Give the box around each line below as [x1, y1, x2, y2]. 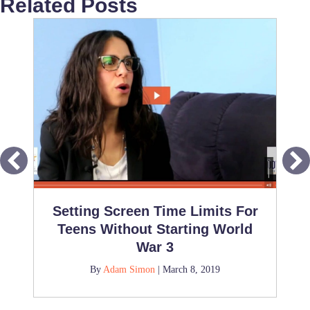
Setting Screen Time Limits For [52, 203, 258, 219]
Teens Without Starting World [57, 221, 253, 237]
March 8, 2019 [163, 264, 220, 275]
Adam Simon [103, 264, 155, 275]
